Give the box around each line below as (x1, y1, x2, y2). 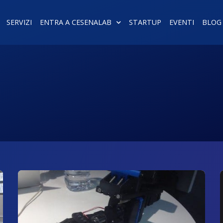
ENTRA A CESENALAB (39, 17, 111, 27)
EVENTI (169, 17, 194, 27)
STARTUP (128, 17, 161, 27)
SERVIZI (6, 17, 32, 27)
